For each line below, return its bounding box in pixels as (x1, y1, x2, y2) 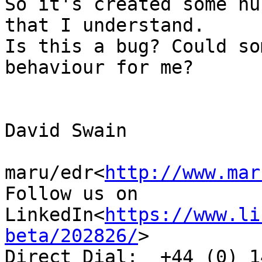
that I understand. (5, 15, 205, 36)
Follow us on (5, 183, 138, 205)
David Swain (5, 120, 127, 142)
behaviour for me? (5, 57, 194, 78)
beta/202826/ (5, 225, 138, 247)
